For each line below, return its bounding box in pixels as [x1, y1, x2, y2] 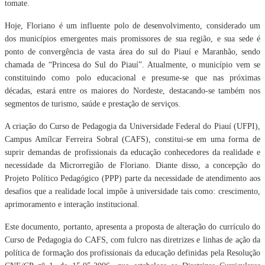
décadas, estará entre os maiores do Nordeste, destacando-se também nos [5, 86, 260, 95]
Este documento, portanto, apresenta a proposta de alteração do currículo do [5, 222, 260, 231]
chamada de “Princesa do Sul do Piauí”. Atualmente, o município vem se [5, 60, 260, 69]
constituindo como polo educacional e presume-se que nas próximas [5, 73, 260, 82]
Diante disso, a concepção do [155, 161, 261, 170]
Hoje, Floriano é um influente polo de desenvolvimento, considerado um [5, 21, 260, 30]
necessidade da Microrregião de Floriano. [5, 161, 156, 170]
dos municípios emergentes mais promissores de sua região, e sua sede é [5, 34, 260, 43]
